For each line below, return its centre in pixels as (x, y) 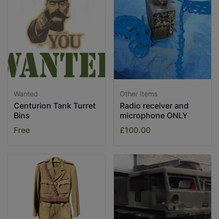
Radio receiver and (154, 106)
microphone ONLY (154, 115)
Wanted (26, 94)
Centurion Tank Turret (55, 106)
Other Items (139, 94)
